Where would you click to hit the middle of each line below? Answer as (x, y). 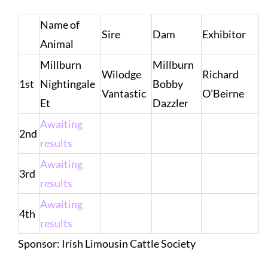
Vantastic (124, 94)
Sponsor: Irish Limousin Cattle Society (106, 244)
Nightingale (67, 84)
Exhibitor (224, 34)
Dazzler (170, 103)
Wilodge (121, 74)
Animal (57, 44)
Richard (220, 74)
